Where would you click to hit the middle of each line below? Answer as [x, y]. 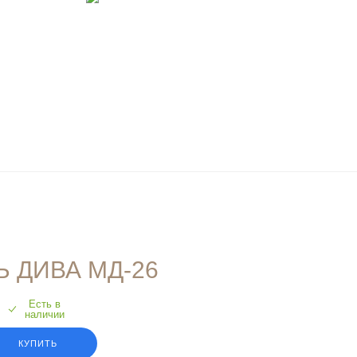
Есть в [44, 304]
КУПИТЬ [38, 343]
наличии [44, 314]
